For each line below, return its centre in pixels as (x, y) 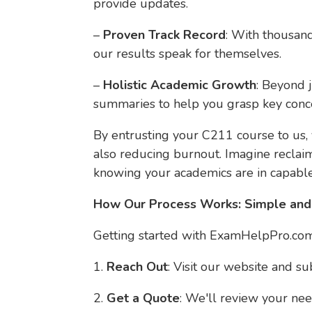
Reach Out (138, 267)
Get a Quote (143, 298)
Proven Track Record (165, 35)
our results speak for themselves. (188, 54)
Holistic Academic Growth (180, 85)
